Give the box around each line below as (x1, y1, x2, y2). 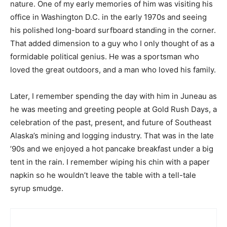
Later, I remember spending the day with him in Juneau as (10, 91, 217, 101)
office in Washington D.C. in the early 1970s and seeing (10, 12, 207, 22)
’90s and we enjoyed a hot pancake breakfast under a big (10, 144, 213, 154)
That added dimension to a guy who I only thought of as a (10, 39, 214, 48)
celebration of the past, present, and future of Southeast (10, 118, 211, 127)
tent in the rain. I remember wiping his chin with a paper (10, 157, 210, 167)
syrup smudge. (10, 183, 63, 193)
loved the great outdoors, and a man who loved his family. (10, 65, 216, 74)
